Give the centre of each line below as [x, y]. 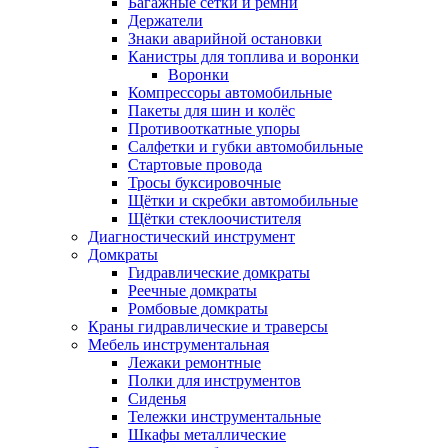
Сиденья [157, 398]
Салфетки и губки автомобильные [245, 146]
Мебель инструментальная [178, 344]
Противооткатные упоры [214, 128]
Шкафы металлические [207, 434]
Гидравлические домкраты [219, 272]
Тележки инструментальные [224, 416]
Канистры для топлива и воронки [243, 56]
